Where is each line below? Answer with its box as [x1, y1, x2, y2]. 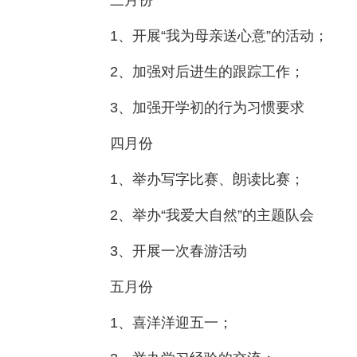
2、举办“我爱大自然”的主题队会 [110, 207, 314, 223]
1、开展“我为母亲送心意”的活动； [110, 28, 328, 44]
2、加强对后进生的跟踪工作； [110, 64, 304, 80]
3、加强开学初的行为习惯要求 [110, 100, 304, 116]
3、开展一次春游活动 [110, 243, 247, 259]
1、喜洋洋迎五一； [110, 315, 233, 331]
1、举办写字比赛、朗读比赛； [110, 171, 304, 187]
